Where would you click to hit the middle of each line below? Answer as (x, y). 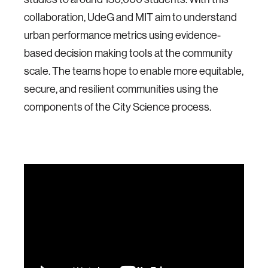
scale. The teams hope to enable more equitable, (134, 71)
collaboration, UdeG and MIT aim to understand (130, 17)
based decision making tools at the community (128, 53)
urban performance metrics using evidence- (122, 35)
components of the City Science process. (119, 107)
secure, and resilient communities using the (121, 89)
